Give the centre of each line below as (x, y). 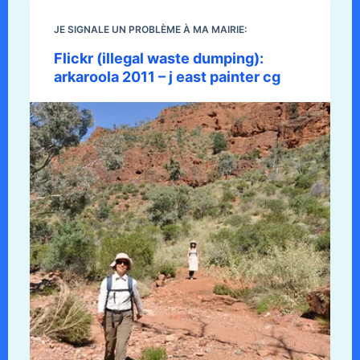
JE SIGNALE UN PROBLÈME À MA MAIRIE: (150, 29)
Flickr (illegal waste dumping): (158, 58)
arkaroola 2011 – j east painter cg (167, 76)
